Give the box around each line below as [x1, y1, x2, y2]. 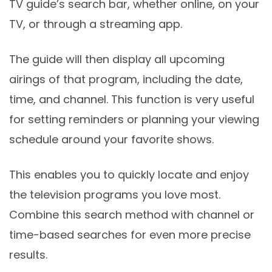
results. [9, 247, 47, 263]
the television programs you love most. [9, 187, 220, 203]
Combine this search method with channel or [9, 207, 254, 223]
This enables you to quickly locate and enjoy [9, 167, 249, 183]
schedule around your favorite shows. [9, 132, 214, 148]
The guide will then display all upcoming [9, 52, 225, 67]
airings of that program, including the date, [9, 72, 243, 87]
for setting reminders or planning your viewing [9, 112, 259, 127]
